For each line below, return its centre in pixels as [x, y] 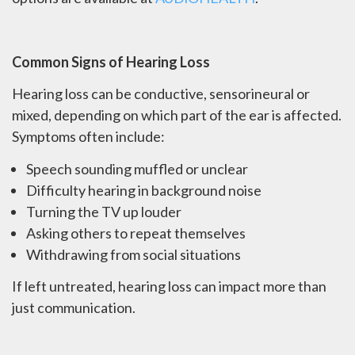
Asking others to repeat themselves [136, 233]
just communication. [74, 308]
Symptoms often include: [88, 137]
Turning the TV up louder [104, 211]
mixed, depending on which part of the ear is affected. [177, 115]
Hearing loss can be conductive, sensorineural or [161, 94]
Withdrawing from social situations [134, 254]
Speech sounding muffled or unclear [137, 168]
